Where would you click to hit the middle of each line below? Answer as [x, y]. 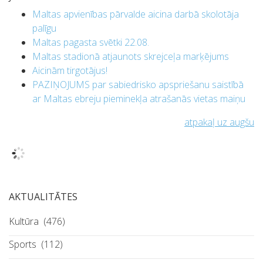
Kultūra [24, 221]
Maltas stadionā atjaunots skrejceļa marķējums [131, 56]
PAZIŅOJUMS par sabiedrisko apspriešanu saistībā [138, 85]
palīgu [44, 28]
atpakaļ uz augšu [219, 122]
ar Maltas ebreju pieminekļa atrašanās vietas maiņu [139, 99]
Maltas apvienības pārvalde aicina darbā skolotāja [136, 14]
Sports [23, 244]
